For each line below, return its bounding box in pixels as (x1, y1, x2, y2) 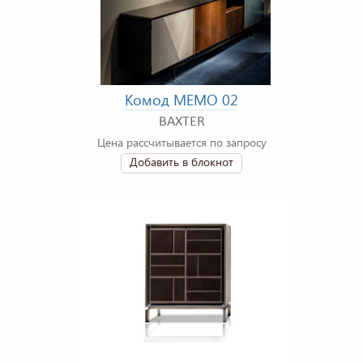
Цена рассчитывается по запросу (96, 135, 267, 151)
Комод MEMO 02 (125, 90, 238, 110)
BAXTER (158, 114, 205, 130)
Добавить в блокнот (130, 154, 233, 170)
